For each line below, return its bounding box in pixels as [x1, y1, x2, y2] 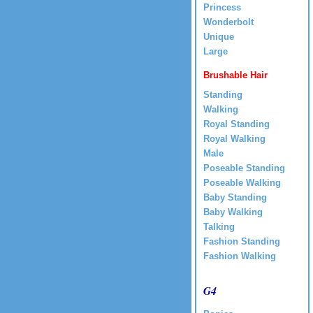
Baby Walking [203, 206, 263, 217]
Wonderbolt [203, 16, 254, 27]
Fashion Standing [203, 235, 280, 247]
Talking [203, 221, 235, 232]
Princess [203, 1, 241, 13]
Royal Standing [203, 118, 270, 129]
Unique [203, 31, 234, 42]
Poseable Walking [203, 177, 281, 188]
